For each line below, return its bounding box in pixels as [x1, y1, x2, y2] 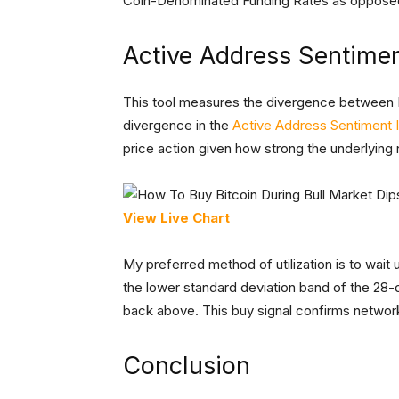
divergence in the [123, 117, 232, 134]
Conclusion [123, 351, 250, 381]
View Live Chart [123, 209, 230, 227]
